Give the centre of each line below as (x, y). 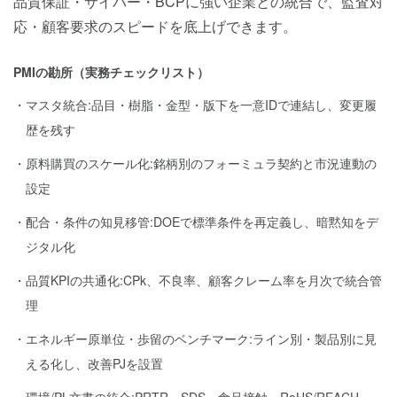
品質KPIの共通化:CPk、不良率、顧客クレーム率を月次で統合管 (204, 280)
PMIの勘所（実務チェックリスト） (111, 72)
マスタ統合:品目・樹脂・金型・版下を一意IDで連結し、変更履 (201, 105)
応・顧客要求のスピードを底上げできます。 (155, 26)
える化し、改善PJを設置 (94, 363)
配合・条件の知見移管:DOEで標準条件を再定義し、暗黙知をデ (202, 222)
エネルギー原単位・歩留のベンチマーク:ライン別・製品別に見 (201, 339)
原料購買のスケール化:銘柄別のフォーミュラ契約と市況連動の (201, 163)
